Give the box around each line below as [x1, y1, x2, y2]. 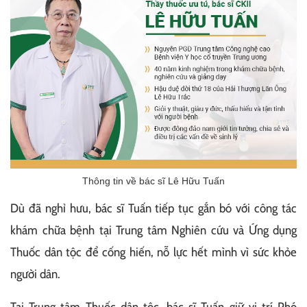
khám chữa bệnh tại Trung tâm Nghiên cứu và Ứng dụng [10, 223, 297, 238]
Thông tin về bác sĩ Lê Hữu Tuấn [82, 175, 225, 187]
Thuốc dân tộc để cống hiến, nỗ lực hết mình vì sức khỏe [10, 245, 297, 260]
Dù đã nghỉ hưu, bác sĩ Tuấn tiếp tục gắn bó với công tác [10, 201, 297, 217]
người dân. [10, 267, 60, 282]
